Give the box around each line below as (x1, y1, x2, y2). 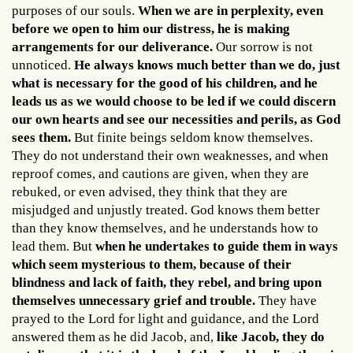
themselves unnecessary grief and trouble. (12, 292, 255, 308)
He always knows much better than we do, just (74, 57, 340, 72)
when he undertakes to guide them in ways (95, 238, 338, 254)
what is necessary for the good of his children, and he (12, 75, 318, 91)
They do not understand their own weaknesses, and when (12, 147, 329, 163)
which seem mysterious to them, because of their (12, 256, 292, 272)
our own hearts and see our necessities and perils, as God (12, 111, 340, 127)
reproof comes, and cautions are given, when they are (12, 165, 309, 181)
